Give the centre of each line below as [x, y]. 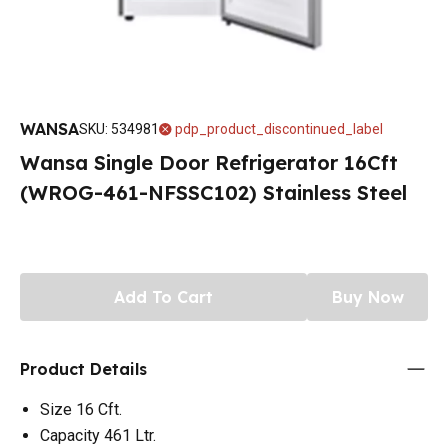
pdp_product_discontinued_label [279, 128]
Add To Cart [163, 296]
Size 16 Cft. [81, 409]
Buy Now [367, 296]
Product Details [83, 368]
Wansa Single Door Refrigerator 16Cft [209, 162]
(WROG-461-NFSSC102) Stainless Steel [213, 192]
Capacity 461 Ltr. [98, 435]
